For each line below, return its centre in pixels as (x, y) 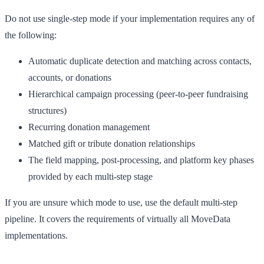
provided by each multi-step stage (90, 176)
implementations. (36, 235)
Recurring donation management (89, 127)
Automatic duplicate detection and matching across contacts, (140, 61)
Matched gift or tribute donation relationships (112, 143)
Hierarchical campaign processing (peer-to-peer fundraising (138, 94)
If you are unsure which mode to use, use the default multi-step (121, 202)
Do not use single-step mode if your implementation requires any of (130, 18)
